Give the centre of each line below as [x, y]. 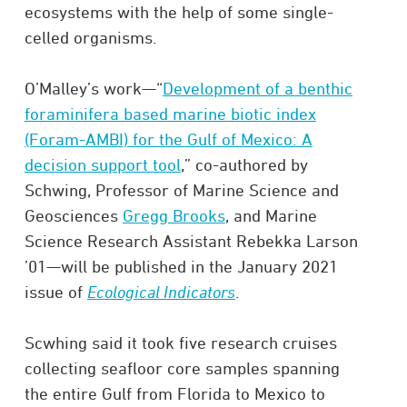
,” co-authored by [244, 164]
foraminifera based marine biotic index [170, 113]
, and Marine [271, 215]
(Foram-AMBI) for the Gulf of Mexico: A [168, 139]
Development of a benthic [257, 88]
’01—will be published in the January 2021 [181, 266]
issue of [55, 291]
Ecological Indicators [161, 291]
